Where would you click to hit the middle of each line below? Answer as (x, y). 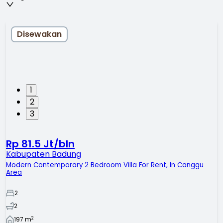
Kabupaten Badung (44, 154)
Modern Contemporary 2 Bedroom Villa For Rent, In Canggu (105, 165)
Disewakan (39, 34)
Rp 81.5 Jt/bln (40, 144)
